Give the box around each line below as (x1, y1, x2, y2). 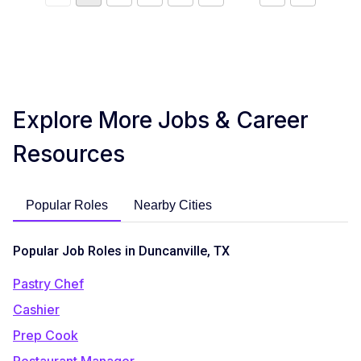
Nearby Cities (134, 197, 212, 212)
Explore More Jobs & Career (13, 106, 309, 134)
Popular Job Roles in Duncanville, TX (13, 243, 230, 259)
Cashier (13, 301, 60, 317)
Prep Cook (13, 326, 78, 343)
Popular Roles (26, 197, 108, 212)
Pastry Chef (13, 275, 84, 292)
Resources (13, 139, 125, 168)
